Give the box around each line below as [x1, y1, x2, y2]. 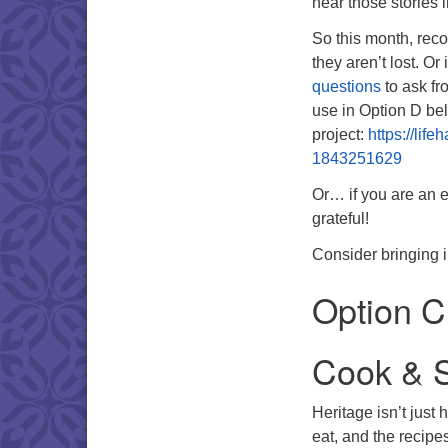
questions [312, 77, 381, 95]
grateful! [312, 209, 369, 227]
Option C [312, 284, 446, 334]
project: [312, 125, 368, 143]
